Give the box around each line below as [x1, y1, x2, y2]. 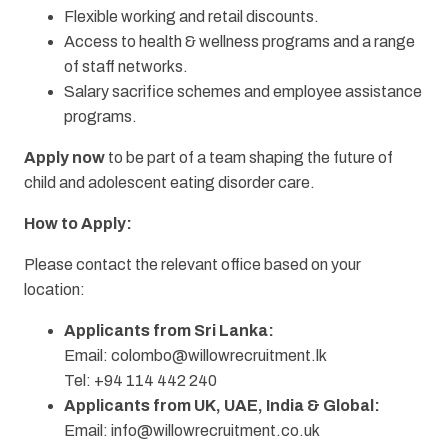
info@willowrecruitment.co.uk [111, 422, 320, 440]
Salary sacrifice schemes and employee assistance [64, 83, 422, 101]
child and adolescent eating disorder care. [24, 174, 315, 192]
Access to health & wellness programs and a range [64, 33, 415, 51]
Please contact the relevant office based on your [24, 256, 361, 274]
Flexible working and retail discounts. [64, 8, 319, 26]
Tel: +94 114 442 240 [64, 372, 217, 390]
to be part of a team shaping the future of [105, 149, 393, 167]
